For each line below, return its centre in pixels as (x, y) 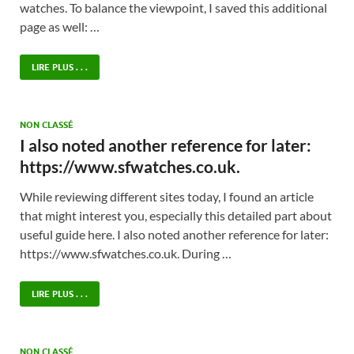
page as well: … (60, 26)
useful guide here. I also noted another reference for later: (174, 234)
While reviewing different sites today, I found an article (167, 196)
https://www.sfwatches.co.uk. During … (126, 253)
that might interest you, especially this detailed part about (176, 215)
